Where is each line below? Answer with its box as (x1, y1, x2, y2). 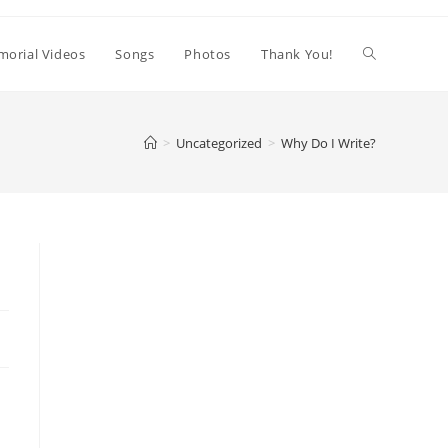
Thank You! (261, 45, 333, 63)
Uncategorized (176, 133, 262, 152)
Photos (184, 45, 231, 63)
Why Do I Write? (281, 133, 376, 152)
